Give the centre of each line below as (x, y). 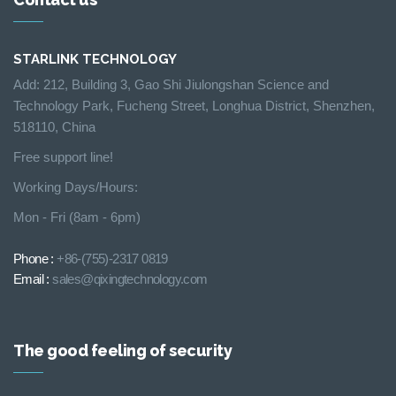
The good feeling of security (122, 351)
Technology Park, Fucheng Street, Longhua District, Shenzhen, (194, 106)
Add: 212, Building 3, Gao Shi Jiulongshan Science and (171, 85)
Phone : (35, 259)
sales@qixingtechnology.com (130, 279)
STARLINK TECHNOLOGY (95, 60)
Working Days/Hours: (76, 187)
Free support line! (63, 157)
